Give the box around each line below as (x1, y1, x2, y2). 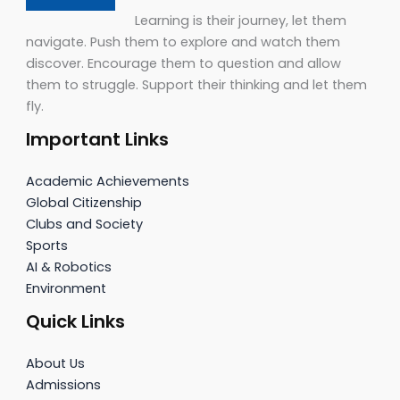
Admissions (26, 376, 102, 395)
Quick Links (26, 308, 126, 334)
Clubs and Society (26, 214, 144, 233)
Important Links (26, 126, 170, 152)
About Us (26, 354, 86, 373)
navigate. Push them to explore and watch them (26, 32, 341, 51)
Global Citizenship (26, 193, 143, 212)
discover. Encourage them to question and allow (26, 54, 342, 72)
